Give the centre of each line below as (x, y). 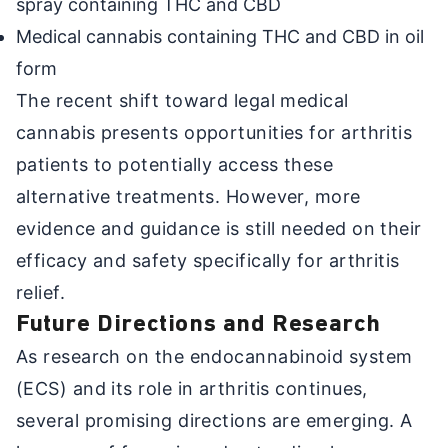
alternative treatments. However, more (188, 196)
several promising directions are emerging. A (214, 420)
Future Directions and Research (198, 324)
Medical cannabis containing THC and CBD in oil (220, 36)
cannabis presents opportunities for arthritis (214, 132)
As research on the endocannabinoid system (214, 356)
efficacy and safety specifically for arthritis (208, 260)
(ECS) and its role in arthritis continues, (192, 388)
